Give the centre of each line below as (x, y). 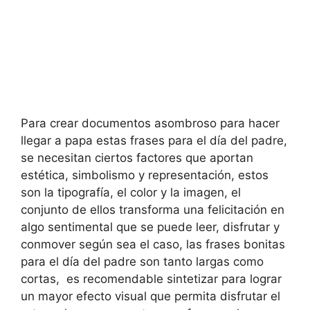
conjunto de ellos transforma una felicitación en (153, 210)
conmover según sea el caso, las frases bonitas (153, 245)
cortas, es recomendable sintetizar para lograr (151, 279)
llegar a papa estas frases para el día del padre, (154, 141)
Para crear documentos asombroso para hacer (150, 124)
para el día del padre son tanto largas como (142, 262)
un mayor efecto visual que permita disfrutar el (151, 297)
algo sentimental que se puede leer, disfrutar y (150, 227)
